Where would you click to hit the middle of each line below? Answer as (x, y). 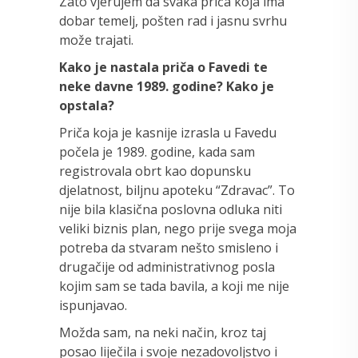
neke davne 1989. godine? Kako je (167, 86)
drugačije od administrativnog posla (167, 267)
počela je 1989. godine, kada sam (157, 151)
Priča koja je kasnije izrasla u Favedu (168, 132)
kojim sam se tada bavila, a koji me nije (174, 286)
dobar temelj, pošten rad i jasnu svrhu (173, 20)
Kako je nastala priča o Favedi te (163, 67)
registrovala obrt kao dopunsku (155, 171)
